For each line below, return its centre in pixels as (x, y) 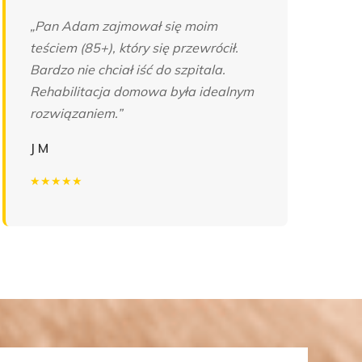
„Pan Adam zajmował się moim (123, 26)
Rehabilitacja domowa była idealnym (141, 92)
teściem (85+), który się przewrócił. (134, 48)
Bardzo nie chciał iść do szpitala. (127, 70)
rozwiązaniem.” (76, 114)
